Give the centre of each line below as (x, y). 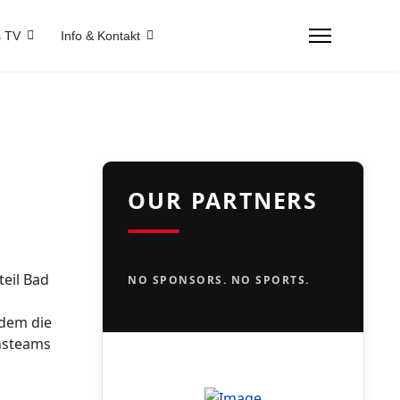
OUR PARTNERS (223, 200)
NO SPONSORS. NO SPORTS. (219, 280)
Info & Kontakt (100, 36)
